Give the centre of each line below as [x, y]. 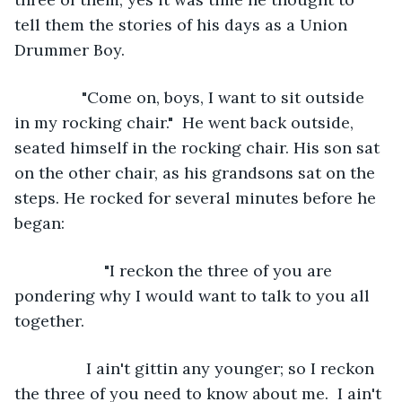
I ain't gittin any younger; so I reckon [205, 368]
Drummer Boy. [70, 49]
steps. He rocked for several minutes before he [197, 197]
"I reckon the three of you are [184, 270]
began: [39, 223]
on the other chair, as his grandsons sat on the [197, 172]
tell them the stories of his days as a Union [183, 24]
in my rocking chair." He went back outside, [186, 122]
